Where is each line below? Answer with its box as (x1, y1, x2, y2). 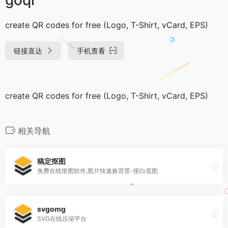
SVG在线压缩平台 (37, 215, 87, 223)
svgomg (37, 205, 66, 214)
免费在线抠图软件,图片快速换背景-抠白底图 (37, 167, 158, 175)
